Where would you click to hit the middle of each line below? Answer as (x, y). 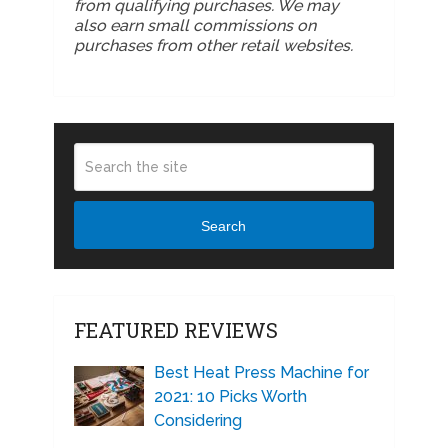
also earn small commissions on (194, 26)
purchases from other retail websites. (213, 46)
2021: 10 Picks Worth (230, 397)
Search (224, 225)
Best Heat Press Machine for (261, 373)
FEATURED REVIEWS (175, 330)
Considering (197, 421)
